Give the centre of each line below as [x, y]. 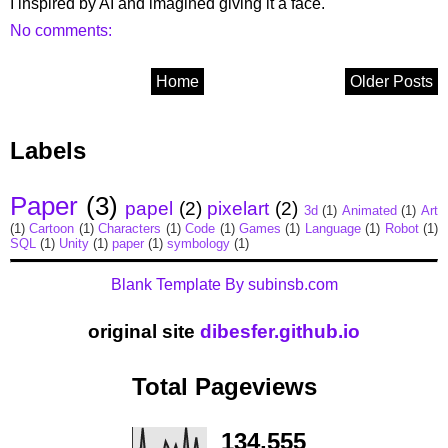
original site [144, 332]
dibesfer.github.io [280, 332]
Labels [48, 150]
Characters [130, 228]
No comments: [63, 30]
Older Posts [391, 81]
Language [332, 228]
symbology [198, 243]
